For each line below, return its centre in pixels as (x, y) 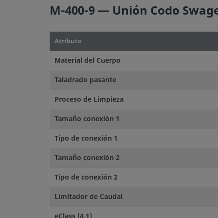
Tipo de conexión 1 (86, 138)
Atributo (68, 41)
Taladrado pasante (85, 80)
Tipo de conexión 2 (86, 177)
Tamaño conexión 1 (87, 119)
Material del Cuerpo (88, 60)
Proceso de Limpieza (89, 99)
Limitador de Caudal (89, 197)
